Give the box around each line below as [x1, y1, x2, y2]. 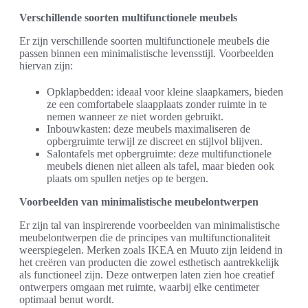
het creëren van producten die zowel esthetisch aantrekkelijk [19, 256, 279, 269]
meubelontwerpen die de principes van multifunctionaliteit [19, 232, 270, 244]
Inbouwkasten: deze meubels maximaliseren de [47, 123, 250, 135]
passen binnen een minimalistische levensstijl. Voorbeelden [19, 47, 274, 60]
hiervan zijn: [19, 60, 73, 72]
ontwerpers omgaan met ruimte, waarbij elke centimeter [19, 281, 259, 294]
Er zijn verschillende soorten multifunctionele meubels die [19, 35, 269, 47]
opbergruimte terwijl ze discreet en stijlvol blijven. [47, 135, 263, 148]
